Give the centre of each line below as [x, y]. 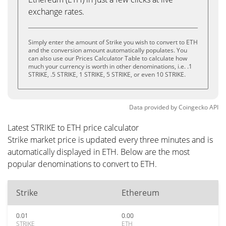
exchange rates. [56, 12]
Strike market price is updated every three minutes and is [110, 140]
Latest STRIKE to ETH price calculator [73, 128]
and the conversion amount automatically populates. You [108, 50]
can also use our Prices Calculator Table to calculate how [108, 58]
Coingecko [193, 107]
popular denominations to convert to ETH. [82, 164]
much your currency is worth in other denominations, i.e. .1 [110, 66]
